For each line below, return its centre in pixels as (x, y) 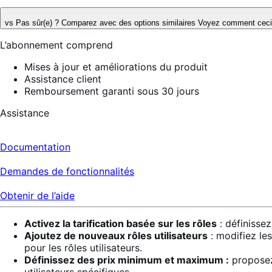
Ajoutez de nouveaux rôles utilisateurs (116, 235)
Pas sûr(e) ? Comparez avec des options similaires (107, 22)
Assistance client (63, 79)
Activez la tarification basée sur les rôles (121, 223)
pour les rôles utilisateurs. (83, 247)
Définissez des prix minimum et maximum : (127, 260)
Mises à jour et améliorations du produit (116, 66)
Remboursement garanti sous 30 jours (112, 91)
